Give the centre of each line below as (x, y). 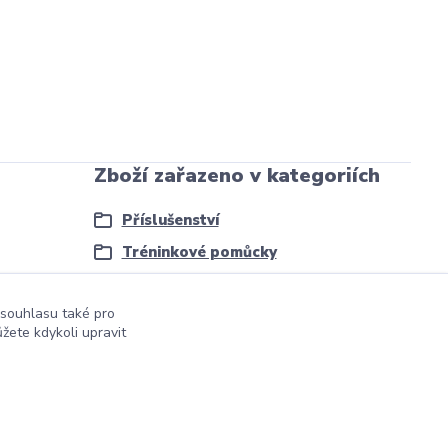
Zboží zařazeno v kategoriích (236, 175)
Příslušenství (170, 219)
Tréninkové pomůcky (199, 251)
